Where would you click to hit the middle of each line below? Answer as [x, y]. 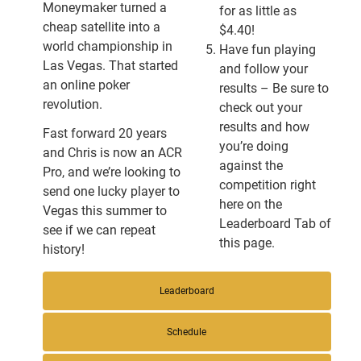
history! [63, 249]
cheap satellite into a [101, 27]
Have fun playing [267, 50]
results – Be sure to [274, 88]
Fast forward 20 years [104, 133]
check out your [260, 108]
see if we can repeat [99, 230]
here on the [250, 204]
